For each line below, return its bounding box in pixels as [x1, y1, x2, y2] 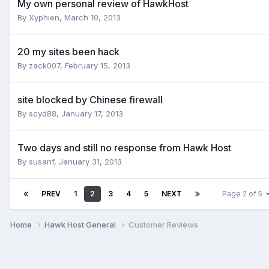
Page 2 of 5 [222, 189, 266, 198]
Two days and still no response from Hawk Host [17, 141, 231, 154]
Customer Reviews [128, 219, 198, 229]
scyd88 [29, 108, 56, 118]
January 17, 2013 [61, 108, 123, 118]
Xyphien [29, 12, 59, 22]
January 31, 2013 [59, 156, 122, 166]
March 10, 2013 [64, 12, 121, 22]
